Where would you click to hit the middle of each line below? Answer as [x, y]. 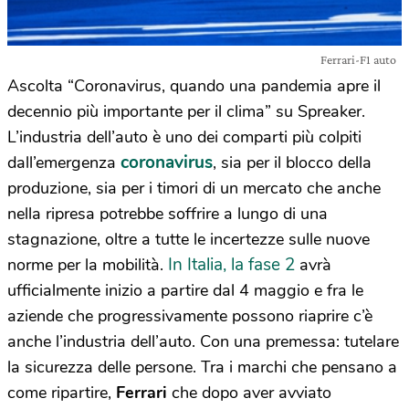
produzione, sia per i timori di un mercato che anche [194, 188]
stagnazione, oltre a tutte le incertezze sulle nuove [189, 239]
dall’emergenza [64, 163]
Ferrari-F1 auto [358, 59]
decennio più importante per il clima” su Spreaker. [186, 111]
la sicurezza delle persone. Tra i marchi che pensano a [202, 367]
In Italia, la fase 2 [231, 265]
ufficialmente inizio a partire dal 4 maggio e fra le [185, 290]
